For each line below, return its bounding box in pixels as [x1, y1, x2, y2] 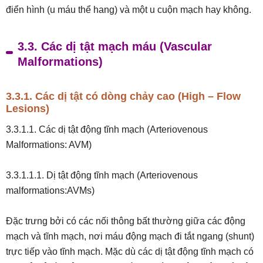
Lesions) [6, 103, 49, 114]
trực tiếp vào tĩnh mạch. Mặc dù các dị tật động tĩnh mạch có [6, 247, 254, 257]
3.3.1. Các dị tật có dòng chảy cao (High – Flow [6, 90, 241, 102]
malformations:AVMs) [6, 186, 95, 195]
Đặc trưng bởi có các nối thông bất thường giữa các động [6, 216, 245, 226]
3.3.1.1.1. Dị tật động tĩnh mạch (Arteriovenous [6, 170, 198, 180]
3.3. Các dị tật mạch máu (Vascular [18, 40, 212, 53]
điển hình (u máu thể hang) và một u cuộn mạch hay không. [6, 5, 251, 15]
